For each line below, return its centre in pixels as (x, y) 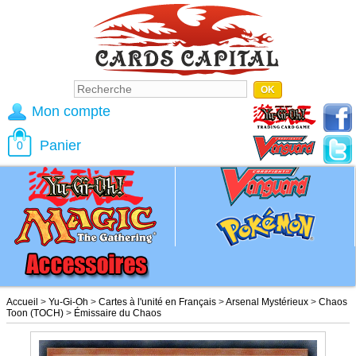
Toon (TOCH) (35, 313)
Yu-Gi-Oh (68, 302)
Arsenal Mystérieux (267, 302)
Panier (60, 145)
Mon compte (71, 111)
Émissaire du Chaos (118, 313)
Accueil (22, 302)
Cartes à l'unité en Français (157, 302)
